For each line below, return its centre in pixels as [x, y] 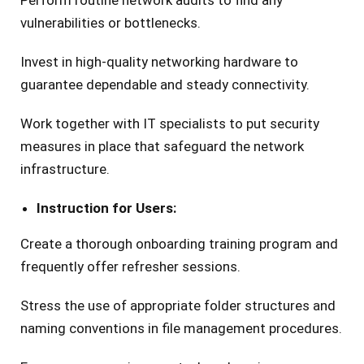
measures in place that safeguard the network [162, 147]
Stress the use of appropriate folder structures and [178, 306]
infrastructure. [65, 169]
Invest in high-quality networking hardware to [159, 62]
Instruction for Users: [106, 208]
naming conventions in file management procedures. [181, 329]
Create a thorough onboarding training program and [179, 244]
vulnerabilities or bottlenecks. [110, 23]
